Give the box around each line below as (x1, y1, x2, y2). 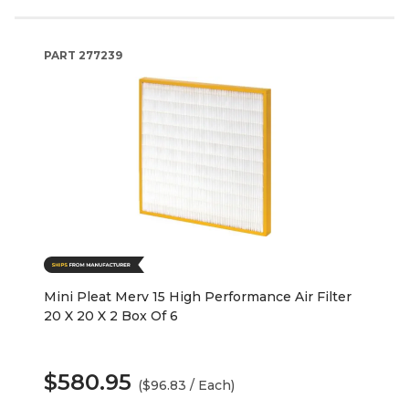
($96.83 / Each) (138, 377, 235, 394)
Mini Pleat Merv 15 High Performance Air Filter (44, 288, 351, 306)
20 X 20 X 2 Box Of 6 (44, 308, 178, 325)
